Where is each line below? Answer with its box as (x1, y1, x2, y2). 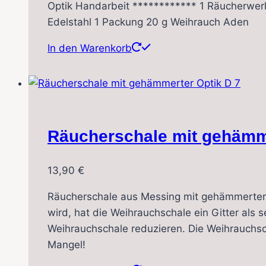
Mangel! (47, 239, 85, 251)
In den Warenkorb (47, 42, 132, 54)
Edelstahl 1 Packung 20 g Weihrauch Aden (47, 15, 249, 28)
